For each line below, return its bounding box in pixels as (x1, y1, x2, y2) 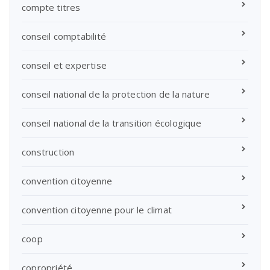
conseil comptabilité (22, 30, 106, 43)
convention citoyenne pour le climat (22, 204, 172, 216)
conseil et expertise (22, 59, 107, 72)
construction (22, 146, 75, 159)
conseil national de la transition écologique (22, 117, 201, 130)
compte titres (22, 1, 81, 14)
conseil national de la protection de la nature (22, 88, 210, 101)
